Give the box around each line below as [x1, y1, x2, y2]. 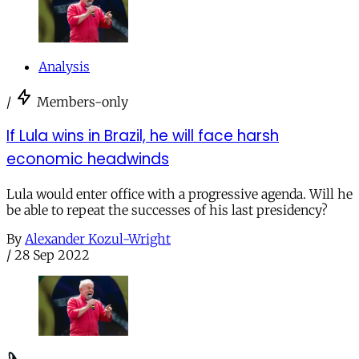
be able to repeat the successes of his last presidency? [6, 201, 328, 218]
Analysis [38, 58, 90, 75]
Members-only [37, 93, 128, 110]
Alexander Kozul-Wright [25, 230, 171, 247]
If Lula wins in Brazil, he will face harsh [6, 125, 279, 147]
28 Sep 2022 [14, 246, 90, 263]
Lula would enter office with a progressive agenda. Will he [6, 185, 353, 202]
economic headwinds [6, 148, 169, 171]
